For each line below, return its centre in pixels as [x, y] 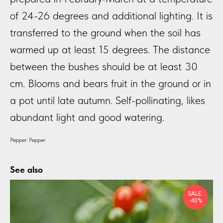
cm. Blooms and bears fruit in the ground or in [111, 83]
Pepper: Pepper [28, 140]
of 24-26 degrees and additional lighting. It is [111, 15]
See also [26, 169]
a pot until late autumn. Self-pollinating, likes [108, 100]
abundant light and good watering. [87, 117]
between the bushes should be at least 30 [104, 66]
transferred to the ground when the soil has [105, 32]
